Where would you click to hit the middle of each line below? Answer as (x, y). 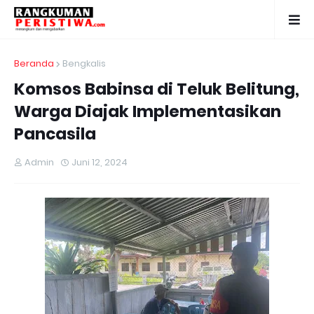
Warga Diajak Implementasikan (148, 111)
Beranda (34, 63)
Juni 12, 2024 (100, 162)
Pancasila (55, 134)
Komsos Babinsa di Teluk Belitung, (157, 89)
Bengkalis (84, 63)
